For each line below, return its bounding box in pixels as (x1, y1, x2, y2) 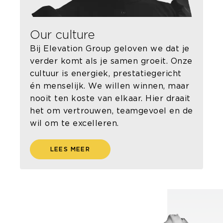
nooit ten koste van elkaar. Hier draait (30, 94, 191, 104)
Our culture (30, 27, 95, 42)
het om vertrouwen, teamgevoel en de (30, 106, 193, 116)
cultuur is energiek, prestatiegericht (30, 69, 182, 79)
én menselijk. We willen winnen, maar (30, 81, 189, 91)
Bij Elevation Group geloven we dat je (30, 44, 190, 54)
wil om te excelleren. (30, 118, 119, 128)
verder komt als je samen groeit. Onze (30, 56, 193, 66)
